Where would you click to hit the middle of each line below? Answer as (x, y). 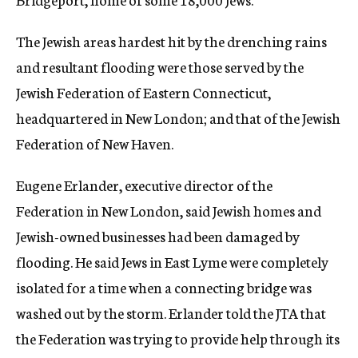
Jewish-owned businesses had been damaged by (158, 236)
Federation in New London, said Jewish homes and (169, 210)
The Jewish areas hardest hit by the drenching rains (171, 41)
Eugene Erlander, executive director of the (144, 185)
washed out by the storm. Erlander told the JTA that (171, 312)
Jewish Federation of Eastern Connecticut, (143, 92)
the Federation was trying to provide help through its (178, 338)
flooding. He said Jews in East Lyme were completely (172, 261)
